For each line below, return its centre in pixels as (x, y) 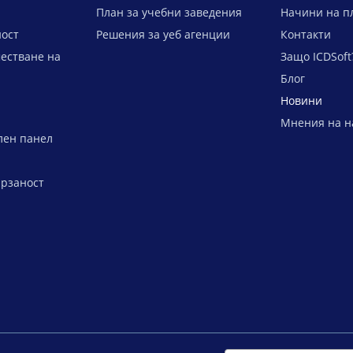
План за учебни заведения (169, 12)
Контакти (306, 34)
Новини (301, 100)
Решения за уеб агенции (163, 34)
